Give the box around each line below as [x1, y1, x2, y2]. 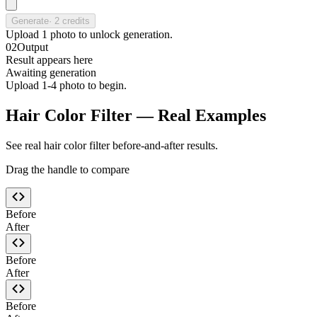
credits [59, 15, 90, 26]
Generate [11, 15, 49, 26]
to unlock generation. [76, 28, 173, 40]
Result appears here [6, 53, 93, 66]
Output [17, 40, 48, 53]
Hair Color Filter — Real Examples [6, 105, 266, 125]
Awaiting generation [6, 66, 96, 79]
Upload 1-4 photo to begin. [6, 79, 127, 91]
